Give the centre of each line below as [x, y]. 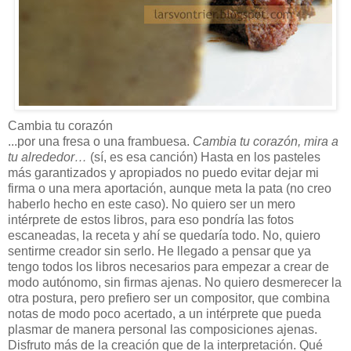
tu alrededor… [47, 157]
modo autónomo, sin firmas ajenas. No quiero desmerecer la [175, 282]
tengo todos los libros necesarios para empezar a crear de [168, 266]
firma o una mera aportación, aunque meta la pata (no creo [170, 188]
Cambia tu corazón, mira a [266, 141]
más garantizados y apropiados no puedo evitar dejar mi [163, 172]
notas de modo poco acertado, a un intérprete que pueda [165, 313]
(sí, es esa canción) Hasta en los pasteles [204, 157]
